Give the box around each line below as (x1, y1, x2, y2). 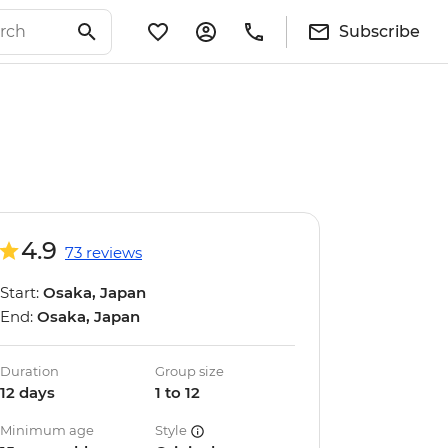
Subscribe (339, 21, 420, 41)
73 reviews (65, 243, 142, 262)
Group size (155, 363, 225, 379)
